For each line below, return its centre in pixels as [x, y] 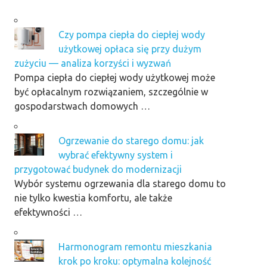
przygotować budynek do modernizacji [98, 169]
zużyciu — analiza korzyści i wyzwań [93, 63]
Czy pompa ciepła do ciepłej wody [132, 34]
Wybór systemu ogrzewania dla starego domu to [120, 183]
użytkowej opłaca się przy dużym [130, 49]
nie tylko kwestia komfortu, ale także [93, 198]
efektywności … [48, 212]
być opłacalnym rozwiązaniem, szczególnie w [111, 91]
